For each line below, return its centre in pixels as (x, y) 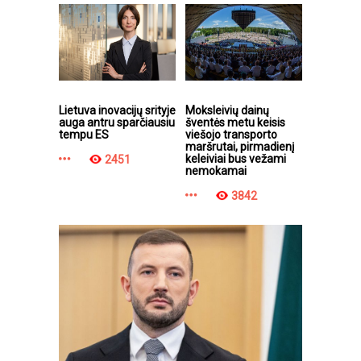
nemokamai (216, 171)
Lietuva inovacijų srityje (117, 111)
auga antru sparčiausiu (117, 123)
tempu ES (84, 135)
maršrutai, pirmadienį (240, 147)
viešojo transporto (231, 135)
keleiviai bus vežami (236, 159)
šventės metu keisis (235, 123)
